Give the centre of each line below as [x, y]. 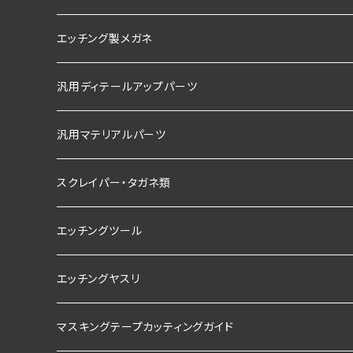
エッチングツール [100, 231]
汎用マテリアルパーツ [111, 135]
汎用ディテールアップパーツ [127, 87]
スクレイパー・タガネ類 [114, 183]
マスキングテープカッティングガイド [145, 327]
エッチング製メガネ [105, 39]
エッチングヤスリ [98, 279]
